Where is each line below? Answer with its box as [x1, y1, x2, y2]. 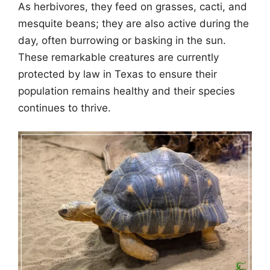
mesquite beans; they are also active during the [18, 17, 249, 30]
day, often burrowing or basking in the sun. [18, 34, 226, 46]
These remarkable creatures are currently [18, 51, 219, 63]
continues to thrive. [18, 101, 111, 114]
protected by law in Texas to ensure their [18, 67, 217, 80]
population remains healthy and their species [18, 84, 235, 97]
